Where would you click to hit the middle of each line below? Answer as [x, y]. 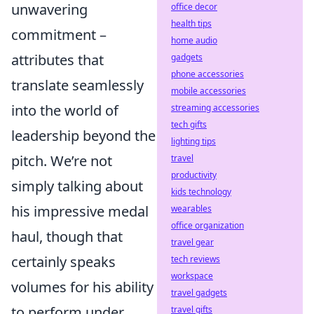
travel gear [192, 242]
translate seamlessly [77, 85]
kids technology [201, 192]
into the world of [65, 110]
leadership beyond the [83, 136]
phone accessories [207, 74]
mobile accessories [209, 91]
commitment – [59, 35]
